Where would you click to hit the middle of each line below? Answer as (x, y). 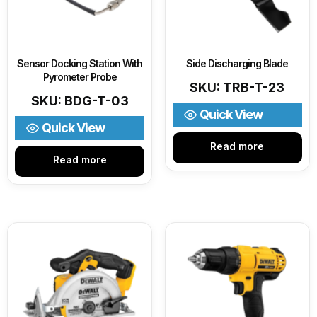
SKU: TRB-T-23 (237, 87)
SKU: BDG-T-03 (80, 100)
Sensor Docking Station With (80, 63)
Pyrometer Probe (80, 76)
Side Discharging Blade (237, 63)
